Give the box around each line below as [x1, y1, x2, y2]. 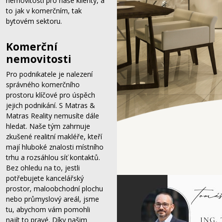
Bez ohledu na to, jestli [6, 163, 80, 172]
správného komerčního [6, 80, 80, 89]
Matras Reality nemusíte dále [6, 111, 99, 120]
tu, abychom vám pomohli [6, 205, 90, 214]
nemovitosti [6, 52, 71, 66]
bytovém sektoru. [6, 16, 62, 26]
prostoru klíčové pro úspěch [6, 90, 95, 100]
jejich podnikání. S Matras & [6, 101, 95, 110]
